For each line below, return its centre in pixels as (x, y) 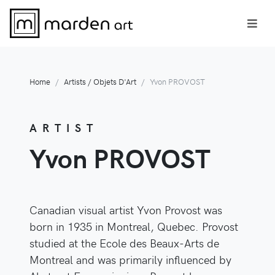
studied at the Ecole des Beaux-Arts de (124, 243)
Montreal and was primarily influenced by (130, 260)
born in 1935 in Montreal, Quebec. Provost (134, 227)
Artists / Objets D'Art (100, 82)
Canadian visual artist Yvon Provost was (126, 210)
